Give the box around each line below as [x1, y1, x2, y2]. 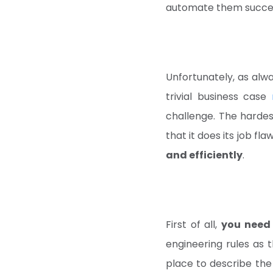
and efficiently [166, 148, 243, 162]
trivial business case [166, 90, 272, 104]
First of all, [166, 218, 221, 232]
